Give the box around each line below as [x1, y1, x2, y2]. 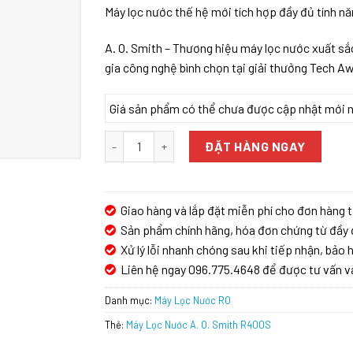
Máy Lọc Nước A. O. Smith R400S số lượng [104, 132, 322, 146]
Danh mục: [105, 293, 155, 307]
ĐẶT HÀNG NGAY [205, 138, 306, 154]
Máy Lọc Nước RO [154, 293, 232, 307]
